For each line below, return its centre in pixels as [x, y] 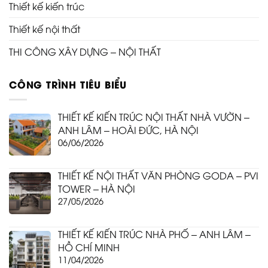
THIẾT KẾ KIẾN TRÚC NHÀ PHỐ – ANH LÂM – [154, 234]
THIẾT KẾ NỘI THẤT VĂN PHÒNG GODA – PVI [158, 175]
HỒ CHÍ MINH [89, 247]
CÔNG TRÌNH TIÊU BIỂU [68, 84]
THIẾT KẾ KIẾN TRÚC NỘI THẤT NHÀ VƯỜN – [154, 116]
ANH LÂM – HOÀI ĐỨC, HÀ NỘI [128, 130]
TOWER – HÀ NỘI [97, 188]
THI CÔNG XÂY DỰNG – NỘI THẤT [85, 52]
